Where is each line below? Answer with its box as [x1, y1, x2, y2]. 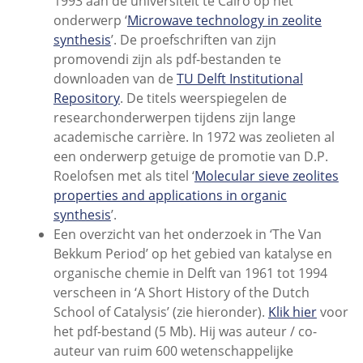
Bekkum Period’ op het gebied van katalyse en [53, 244, 332, 263]
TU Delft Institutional [176, 69, 303, 88]
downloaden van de [53, 69, 177, 88]
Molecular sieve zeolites [194, 166, 339, 185]
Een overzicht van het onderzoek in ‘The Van [53, 224, 322, 243]
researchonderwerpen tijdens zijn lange [53, 108, 296, 126]
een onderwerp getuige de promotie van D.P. [53, 147, 328, 165]
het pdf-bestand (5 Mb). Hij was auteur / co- [53, 322, 317, 340]
